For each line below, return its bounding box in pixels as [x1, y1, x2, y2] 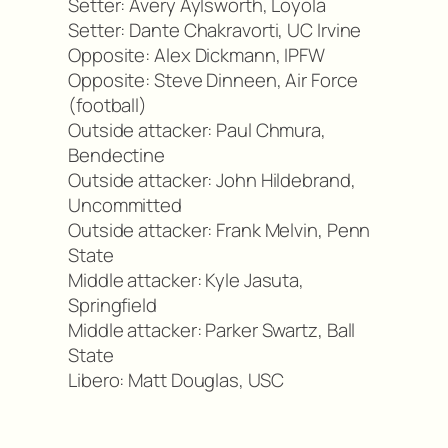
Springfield [68, 292, 157, 319]
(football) [68, 92, 148, 119]
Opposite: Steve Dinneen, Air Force [68, 67, 358, 94]
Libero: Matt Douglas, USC [68, 367, 284, 394]
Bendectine [68, 142, 166, 169]
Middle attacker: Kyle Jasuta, [68, 267, 305, 294]
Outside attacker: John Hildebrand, [68, 167, 356, 194]
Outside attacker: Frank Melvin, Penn [68, 217, 371, 244]
